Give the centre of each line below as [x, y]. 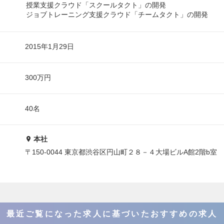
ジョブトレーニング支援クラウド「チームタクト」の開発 [117, 14]
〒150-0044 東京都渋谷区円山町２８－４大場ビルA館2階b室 [121, 152]
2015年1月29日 [49, 46]
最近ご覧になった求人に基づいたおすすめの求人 [112, 213]
